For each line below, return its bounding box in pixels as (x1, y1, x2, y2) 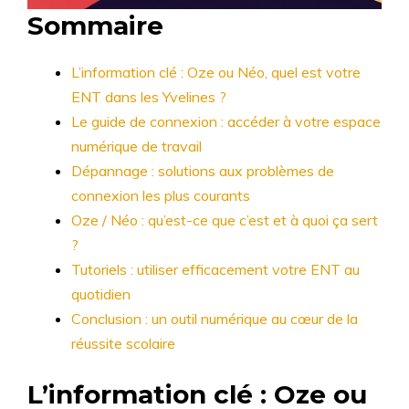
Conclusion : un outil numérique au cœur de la (71, 309, 358, 328)
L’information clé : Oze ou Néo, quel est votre (71, 63, 361, 81)
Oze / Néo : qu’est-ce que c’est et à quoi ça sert (71, 211, 378, 229)
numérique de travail (71, 137, 202, 155)
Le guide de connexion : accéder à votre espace (71, 112, 381, 131)
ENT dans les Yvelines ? (71, 88, 226, 106)
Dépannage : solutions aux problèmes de (71, 162, 334, 180)
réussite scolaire (71, 334, 175, 352)
